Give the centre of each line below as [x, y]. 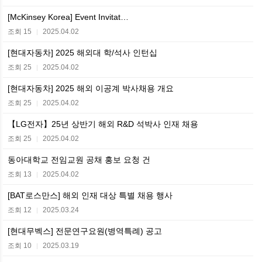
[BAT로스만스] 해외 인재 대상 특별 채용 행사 [90, 195]
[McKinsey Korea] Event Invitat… [68, 17]
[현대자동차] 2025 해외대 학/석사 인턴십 [82, 52]
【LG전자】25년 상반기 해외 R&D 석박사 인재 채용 [103, 124]
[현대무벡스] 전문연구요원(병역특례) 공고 [85, 231]
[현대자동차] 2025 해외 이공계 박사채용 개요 [91, 88]
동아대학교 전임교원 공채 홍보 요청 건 [79, 159]
